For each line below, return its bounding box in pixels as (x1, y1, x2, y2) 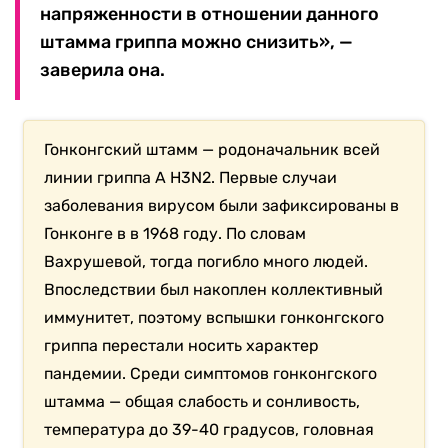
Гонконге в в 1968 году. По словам (44, 224, 307, 244)
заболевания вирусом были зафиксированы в (44, 196, 400, 216)
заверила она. (40, 59, 165, 82)
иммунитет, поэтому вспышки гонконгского (44, 308, 385, 328)
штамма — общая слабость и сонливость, (44, 392, 361, 412)
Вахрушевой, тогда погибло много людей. (44, 252, 369, 272)
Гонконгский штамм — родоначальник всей (44, 140, 381, 160)
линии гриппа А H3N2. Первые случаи (44, 168, 338, 188)
